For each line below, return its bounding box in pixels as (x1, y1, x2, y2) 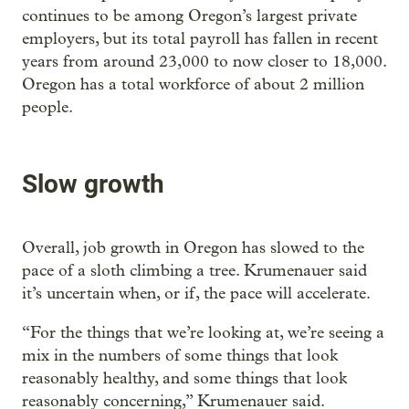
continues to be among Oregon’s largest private (22, 5, 357, 26)
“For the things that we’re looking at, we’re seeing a (22, 323, 384, 343)
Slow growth (22, 168, 164, 199)
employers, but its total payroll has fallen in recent (22, 28, 378, 48)
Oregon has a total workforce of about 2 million (22, 74, 364, 94)
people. (22, 97, 73, 117)
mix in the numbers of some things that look (22, 346, 338, 366)
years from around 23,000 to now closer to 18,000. (22, 51, 386, 71)
